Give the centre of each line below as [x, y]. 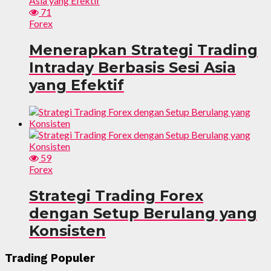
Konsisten [67, 230]
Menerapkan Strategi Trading [143, 50]
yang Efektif [77, 85]
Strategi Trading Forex [116, 195]
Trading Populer [50, 258]
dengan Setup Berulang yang [143, 213]
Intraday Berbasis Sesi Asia [132, 67]
